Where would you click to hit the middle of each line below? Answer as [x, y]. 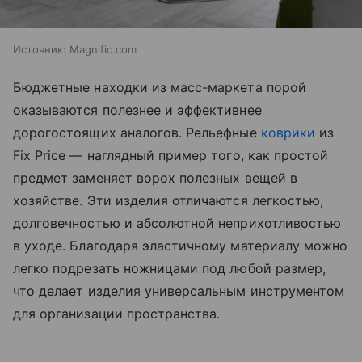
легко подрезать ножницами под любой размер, [170, 268]
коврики [288, 132]
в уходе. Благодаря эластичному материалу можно [181, 245]
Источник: [40, 49]
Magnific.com [103, 49]
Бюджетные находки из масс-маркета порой [160, 87]
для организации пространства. [117, 313]
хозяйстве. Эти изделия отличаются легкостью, [168, 200]
